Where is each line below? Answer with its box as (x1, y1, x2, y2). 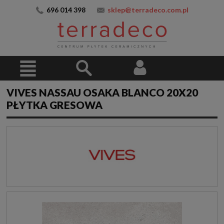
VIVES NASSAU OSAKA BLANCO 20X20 (6, 86, 198, 99)
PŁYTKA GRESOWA (6, 98, 102, 111)
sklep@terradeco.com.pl (107, 5, 188, 14)
